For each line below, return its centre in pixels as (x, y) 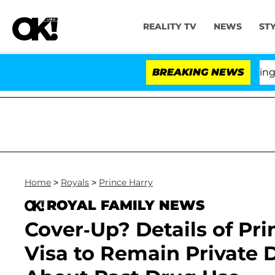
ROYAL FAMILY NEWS (126, 205)
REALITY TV (169, 27)
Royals (75, 182)
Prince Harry (126, 182)
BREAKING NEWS (198, 72)
